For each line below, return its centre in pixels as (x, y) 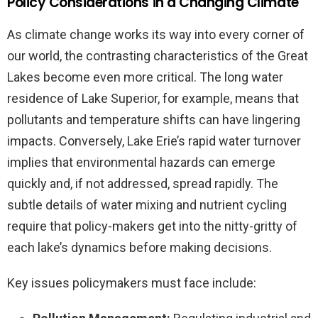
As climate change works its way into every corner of (156, 34)
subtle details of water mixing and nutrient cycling (147, 204)
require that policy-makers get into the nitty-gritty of (152, 226)
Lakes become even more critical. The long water (145, 77)
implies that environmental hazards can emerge (141, 162)
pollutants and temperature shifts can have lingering (154, 119)
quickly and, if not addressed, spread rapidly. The (143, 183)
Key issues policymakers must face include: (132, 283)
